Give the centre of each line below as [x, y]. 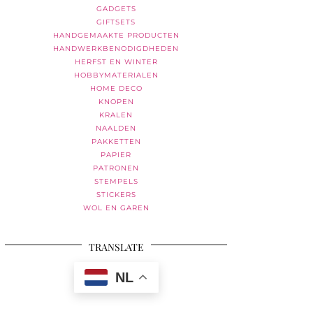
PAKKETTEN [116, 141]
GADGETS [116, 8]
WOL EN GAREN [116, 208]
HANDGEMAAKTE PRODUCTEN [116, 35]
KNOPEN [116, 101]
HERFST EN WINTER [116, 61]
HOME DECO [116, 88]
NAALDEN [116, 128]
